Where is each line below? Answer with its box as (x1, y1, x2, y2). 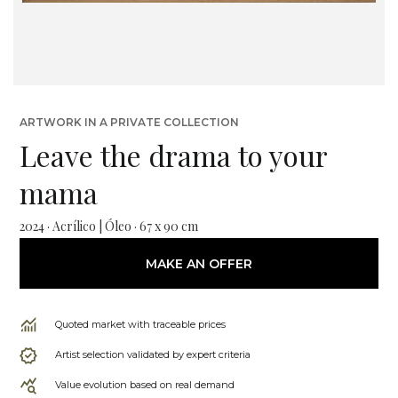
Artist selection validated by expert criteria (55, 348, 251, 361)
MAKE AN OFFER (146, 255, 252, 272)
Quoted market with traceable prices (55, 318, 226, 330)
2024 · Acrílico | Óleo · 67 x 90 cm (20, 218, 198, 235)
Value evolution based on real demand (55, 378, 235, 391)
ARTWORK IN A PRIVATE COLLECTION (20, 115, 239, 129)
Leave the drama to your (20, 136, 327, 174)
